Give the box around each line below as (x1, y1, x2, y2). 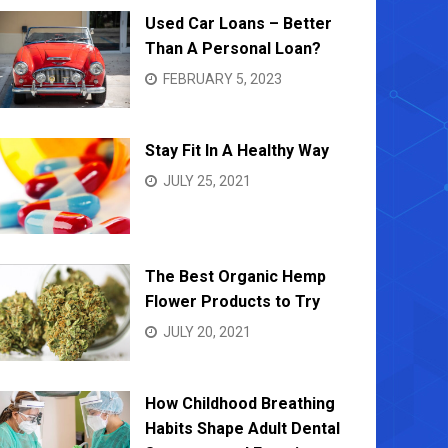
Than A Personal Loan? (145, 39, 321, 59)
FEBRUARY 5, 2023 (163, 71, 282, 88)
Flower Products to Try (145, 292, 320, 312)
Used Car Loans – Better (145, 14, 332, 34)
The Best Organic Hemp (145, 267, 326, 287)
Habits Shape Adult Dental (145, 418, 340, 438)
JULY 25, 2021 (163, 172, 251, 189)
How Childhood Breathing (145, 393, 335, 413)
